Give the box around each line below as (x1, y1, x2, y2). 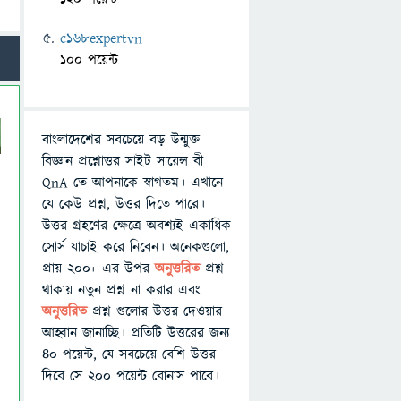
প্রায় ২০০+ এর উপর (42, 259, 155, 278)
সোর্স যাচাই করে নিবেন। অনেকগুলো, (42, 237, 229, 257)
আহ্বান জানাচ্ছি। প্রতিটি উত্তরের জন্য (42, 323, 229, 343)
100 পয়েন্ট (60, 50, 118, 70)
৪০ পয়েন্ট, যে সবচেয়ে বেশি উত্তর (42, 345, 216, 364)
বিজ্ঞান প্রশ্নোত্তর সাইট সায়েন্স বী (42, 151, 203, 171)
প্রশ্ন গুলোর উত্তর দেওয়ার (92, 302, 222, 321)
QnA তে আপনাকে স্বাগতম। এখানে (42, 173, 223, 192)
